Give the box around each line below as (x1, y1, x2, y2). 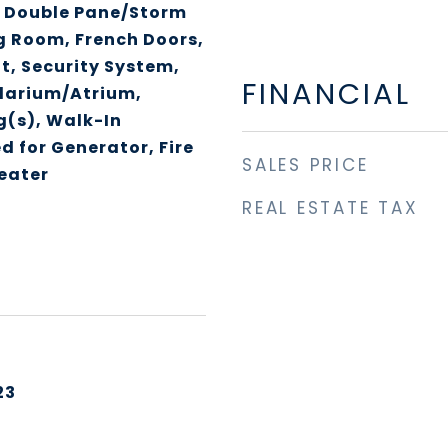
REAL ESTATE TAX (242, 196, 419, 220)
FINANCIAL (242, 74, 411, 114)
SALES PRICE (242, 153, 369, 177)
